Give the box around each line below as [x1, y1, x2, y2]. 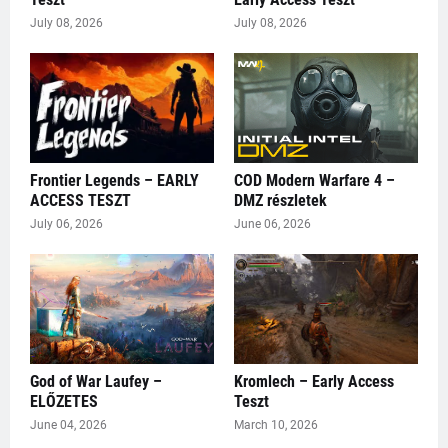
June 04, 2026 [30, 417, 107, 432]
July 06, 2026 [30, 216, 103, 231]
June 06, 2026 [234, 216, 311, 231]
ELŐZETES [30, 391, 98, 411]
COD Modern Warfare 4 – [234, 170, 395, 190]
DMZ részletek [234, 190, 327, 210]
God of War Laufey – [30, 371, 162, 391]
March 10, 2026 [234, 417, 318, 432]
